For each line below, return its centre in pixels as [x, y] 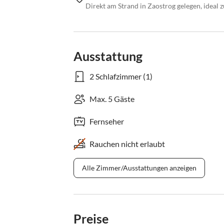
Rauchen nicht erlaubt [127, 144]
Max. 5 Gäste [112, 99]
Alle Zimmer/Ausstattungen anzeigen [139, 168]
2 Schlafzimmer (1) [121, 76]
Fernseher [107, 121]
